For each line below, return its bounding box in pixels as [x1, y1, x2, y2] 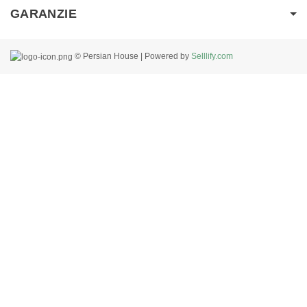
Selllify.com [191, 51, 233, 60]
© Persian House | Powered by [73, 51, 191, 60]
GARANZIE [10, 6, 77, 21]
